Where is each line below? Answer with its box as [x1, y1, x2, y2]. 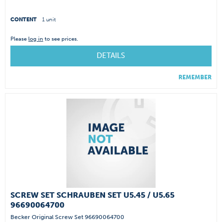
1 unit [42, 16, 56, 23]
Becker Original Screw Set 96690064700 [10, 213, 125, 221]
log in [28, 35, 44, 42]
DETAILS [96, 51, 125, 60]
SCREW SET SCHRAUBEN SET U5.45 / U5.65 [10, 190, 175, 200]
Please [10, 35, 29, 42]
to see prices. [43, 35, 79, 42]
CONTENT [10, 16, 39, 23]
